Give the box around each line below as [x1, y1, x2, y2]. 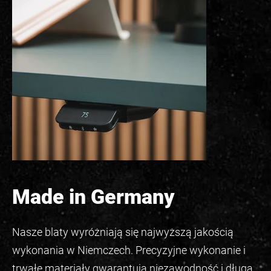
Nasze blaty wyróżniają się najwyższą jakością [12, 226, 233, 239]
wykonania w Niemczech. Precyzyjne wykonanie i [12, 244, 246, 257]
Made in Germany [12, 184, 175, 209]
